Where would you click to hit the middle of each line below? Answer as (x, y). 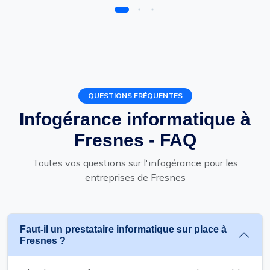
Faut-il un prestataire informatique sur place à (123, 229)
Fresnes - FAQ (135, 140)
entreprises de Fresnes (135, 177)
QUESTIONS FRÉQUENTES (135, 95)
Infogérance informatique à (135, 119)
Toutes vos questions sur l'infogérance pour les (135, 162)
